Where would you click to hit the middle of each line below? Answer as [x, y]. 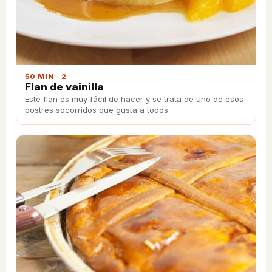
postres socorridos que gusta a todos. [97, 110]
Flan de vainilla [64, 87]
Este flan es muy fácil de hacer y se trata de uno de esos [134, 99]
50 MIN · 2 [46, 76]
